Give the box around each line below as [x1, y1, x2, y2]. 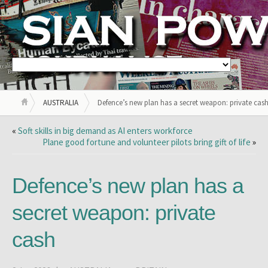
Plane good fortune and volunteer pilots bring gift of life [42, 136, 251, 148]
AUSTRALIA [43, 98, 78, 108]
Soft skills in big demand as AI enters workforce [18, 125, 193, 136]
